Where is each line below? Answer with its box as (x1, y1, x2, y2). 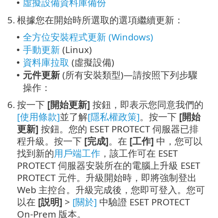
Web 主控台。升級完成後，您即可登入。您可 (17, 183, 205, 196)
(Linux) (60, 43, 92, 56)
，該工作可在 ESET (100, 147, 178, 160)
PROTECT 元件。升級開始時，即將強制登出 (17, 171, 197, 184)
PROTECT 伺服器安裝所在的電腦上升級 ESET (17, 159, 200, 172)
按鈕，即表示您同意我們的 (90, 98, 203, 111)
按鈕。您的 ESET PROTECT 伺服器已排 (38, 123, 199, 135)
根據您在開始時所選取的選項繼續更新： (17, 14, 183, 26)
